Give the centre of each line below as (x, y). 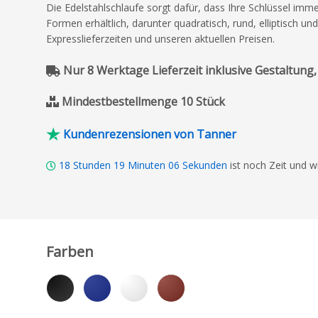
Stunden (92, 165)
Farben (70, 251)
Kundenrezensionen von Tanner (150, 134)
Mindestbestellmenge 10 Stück (143, 102)
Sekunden (205, 165)
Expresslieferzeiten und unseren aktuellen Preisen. (160, 39)
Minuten (147, 165)
